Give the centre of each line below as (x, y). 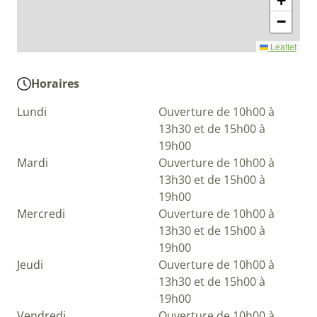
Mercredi (41, 214)
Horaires (55, 84)
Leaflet (282, 47)
